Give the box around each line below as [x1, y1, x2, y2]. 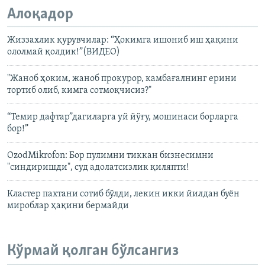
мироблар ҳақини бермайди [7, 201, 129, 211]
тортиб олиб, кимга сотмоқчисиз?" [7, 86, 151, 96]
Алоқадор [7, 6, 73, 22]
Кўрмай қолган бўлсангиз [7, 243, 179, 260]
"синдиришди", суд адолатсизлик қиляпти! [7, 163, 189, 173]
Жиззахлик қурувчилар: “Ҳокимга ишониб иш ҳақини [7, 35, 238, 46]
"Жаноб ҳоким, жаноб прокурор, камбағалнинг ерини [7, 74, 237, 84]
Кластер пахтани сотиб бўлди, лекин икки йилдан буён [7, 189, 240, 199]
